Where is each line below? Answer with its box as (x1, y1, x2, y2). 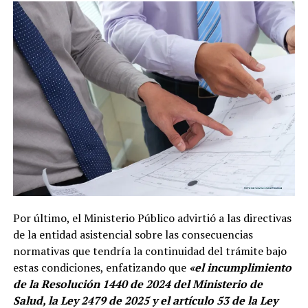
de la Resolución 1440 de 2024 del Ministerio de (12, 276, 263, 291)
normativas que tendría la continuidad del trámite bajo (12, 243, 287, 258)
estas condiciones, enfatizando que (12, 259, 189, 275)
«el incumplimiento (188, 259, 291, 275)
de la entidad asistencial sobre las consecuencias (12, 226, 253, 242)
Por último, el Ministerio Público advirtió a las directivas (12, 210, 291, 225)
